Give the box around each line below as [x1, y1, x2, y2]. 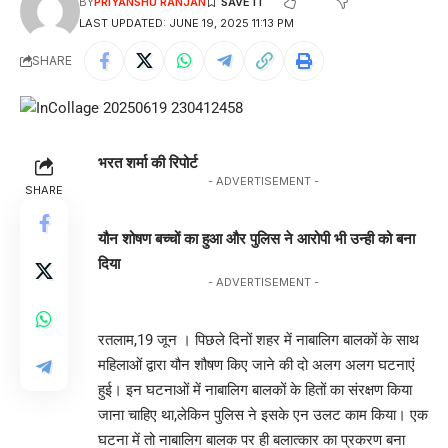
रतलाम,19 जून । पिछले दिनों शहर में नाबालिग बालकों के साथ [98, 330, 419, 349]
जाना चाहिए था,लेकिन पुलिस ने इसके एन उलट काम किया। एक [98, 405, 428, 424]
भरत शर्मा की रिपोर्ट [98, 153, 202, 172]
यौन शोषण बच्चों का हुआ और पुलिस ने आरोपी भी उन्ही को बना [98, 229, 415, 248]
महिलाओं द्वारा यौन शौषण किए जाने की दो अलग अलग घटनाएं [98, 355, 415, 374]
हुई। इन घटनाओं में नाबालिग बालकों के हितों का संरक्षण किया [98, 380, 412, 399]
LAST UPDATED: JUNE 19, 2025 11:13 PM [78, 15, 294, 30]
